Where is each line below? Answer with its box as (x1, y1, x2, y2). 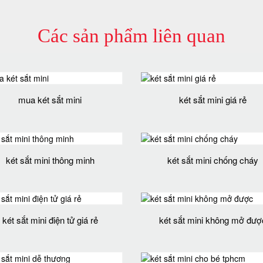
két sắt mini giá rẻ (179, 93, 247, 106)
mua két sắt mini (18, 93, 82, 106)
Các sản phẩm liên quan (38, 25, 225, 46)
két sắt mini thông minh (5, 153, 95, 166)
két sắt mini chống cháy (167, 153, 259, 166)
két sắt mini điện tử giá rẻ (2, 213, 98, 226)
